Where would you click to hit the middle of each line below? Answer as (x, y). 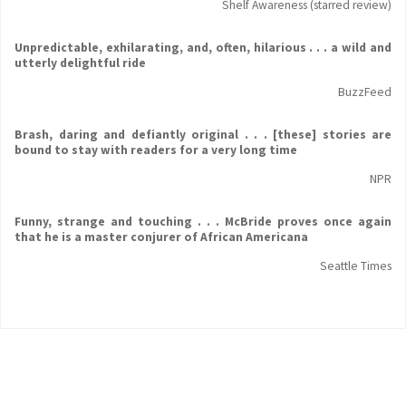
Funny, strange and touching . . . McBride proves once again (203, 222)
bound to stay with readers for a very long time (156, 150)
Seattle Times (356, 266)
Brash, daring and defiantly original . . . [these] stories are (203, 135)
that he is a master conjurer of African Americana (161, 237)
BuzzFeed (365, 92)
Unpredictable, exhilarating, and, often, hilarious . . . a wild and (203, 48)
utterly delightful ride (80, 63)
